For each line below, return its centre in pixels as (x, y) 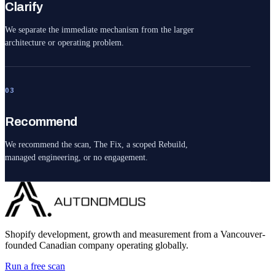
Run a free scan (35, 266)
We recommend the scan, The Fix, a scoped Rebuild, (96, 145)
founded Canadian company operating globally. (97, 245)
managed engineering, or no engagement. (76, 157)
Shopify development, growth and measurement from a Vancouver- (135, 234)
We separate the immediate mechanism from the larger (99, 30)
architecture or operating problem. (64, 43)
